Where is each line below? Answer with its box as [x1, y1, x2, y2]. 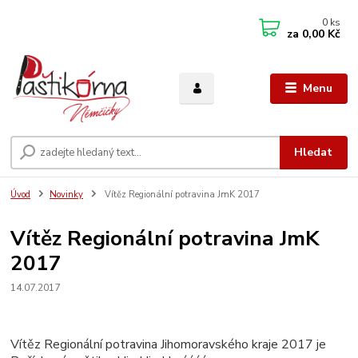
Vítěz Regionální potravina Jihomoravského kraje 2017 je [10, 335, 327, 353]
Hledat [294, 145, 333, 161]
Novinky [50, 189, 83, 201]
